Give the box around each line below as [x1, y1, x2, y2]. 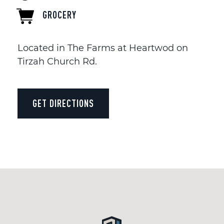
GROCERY [42, 9, 76, 21]
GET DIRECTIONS [32, 97, 94, 109]
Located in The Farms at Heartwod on [17, 42, 188, 53]
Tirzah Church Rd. [17, 55, 97, 67]
